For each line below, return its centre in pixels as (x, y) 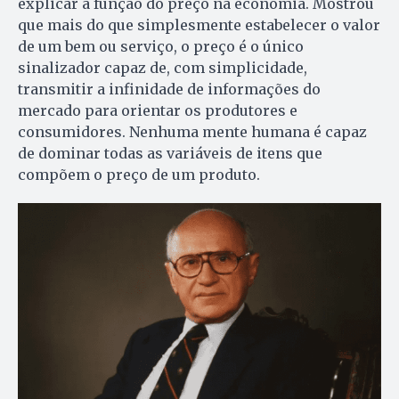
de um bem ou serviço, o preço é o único (161, 47)
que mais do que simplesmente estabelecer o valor (199, 25)
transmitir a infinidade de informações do (169, 90)
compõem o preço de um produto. (139, 175)
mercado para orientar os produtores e (158, 111)
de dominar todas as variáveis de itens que (170, 154)
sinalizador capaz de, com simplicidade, (163, 68)
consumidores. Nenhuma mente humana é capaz (192, 132)
